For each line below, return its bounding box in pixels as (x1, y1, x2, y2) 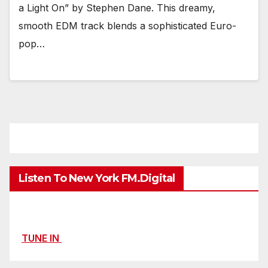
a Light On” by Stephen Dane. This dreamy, (19, 2, 215, 14)
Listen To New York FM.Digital (19, 172, 175, 185)
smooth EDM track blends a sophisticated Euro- (19, 20, 236, 32)
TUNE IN (22, 232, 62, 244)
